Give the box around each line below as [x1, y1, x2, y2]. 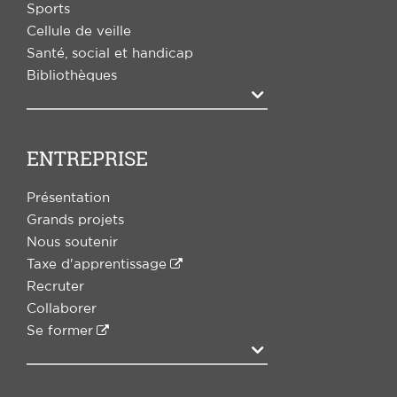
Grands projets [27, 214, 124, 228]
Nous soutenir [27, 236, 118, 250]
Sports [27, 3, 70, 17]
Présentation [27, 191, 110, 206]
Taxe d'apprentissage [27, 258, 167, 272]
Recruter [27, 280, 84, 294]
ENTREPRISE [27, 145, 148, 172]
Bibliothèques [27, 69, 117, 83]
